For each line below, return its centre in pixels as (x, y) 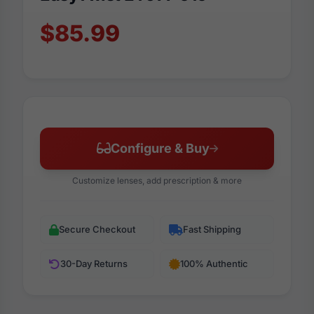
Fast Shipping (212, 230)
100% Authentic (214, 264)
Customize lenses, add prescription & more (157, 181)
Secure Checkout (97, 230)
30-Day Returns (94, 264)
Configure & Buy (160, 149)
